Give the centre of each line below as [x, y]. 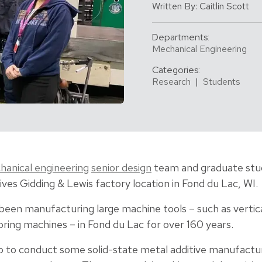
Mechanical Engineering [199, 49]
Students [222, 81]
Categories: [176, 70]
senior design [121, 168]
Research [171, 81]
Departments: [181, 37]
